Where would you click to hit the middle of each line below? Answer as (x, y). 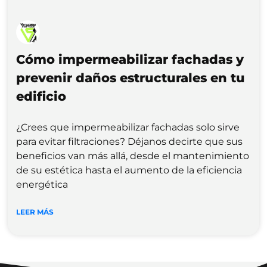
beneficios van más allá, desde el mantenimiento (133, 156)
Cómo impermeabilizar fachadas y (130, 59)
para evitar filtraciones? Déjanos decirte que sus (130, 142)
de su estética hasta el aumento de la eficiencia (129, 170)
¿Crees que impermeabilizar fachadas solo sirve (128, 127)
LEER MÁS (35, 212)
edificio (41, 96)
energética (42, 184)
